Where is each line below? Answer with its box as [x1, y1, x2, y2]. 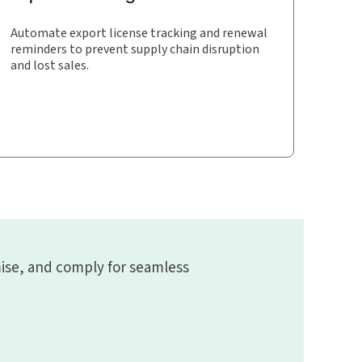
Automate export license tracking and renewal [11, 24, 267, 41]
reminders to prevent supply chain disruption [11, 40, 259, 57]
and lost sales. [11, 57, 89, 74]
